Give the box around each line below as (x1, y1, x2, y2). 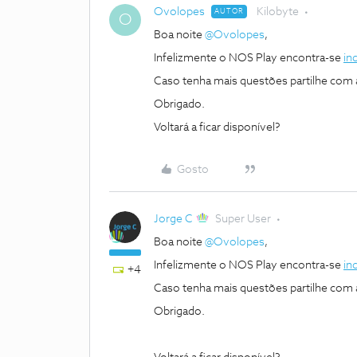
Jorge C (154, 214, 193, 225)
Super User (215, 214, 272, 225)
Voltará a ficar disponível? (154, 122, 280, 133)
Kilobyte (257, 6, 299, 18)
